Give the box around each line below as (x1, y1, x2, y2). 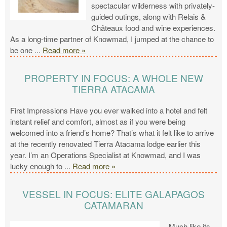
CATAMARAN (84, 198, 143, 212)
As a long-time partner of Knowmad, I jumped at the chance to (10, 33, 214, 45)
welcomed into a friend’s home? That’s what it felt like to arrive (10, 127, 214, 138)
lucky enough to (10, 161, 62, 172)
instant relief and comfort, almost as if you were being (10, 116, 185, 127)
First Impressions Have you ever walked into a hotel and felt (10, 105, 207, 116)
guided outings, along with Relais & (91, 11, 206, 22)
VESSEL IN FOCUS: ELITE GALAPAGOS (22, 187, 205, 201)
